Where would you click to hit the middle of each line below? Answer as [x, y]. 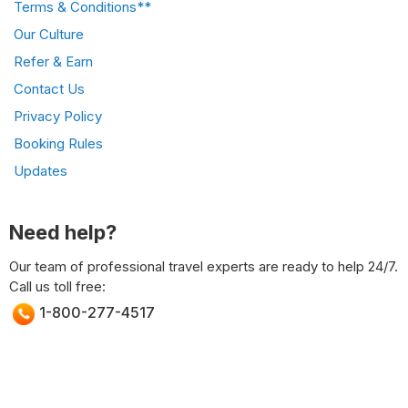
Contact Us [49, 88]
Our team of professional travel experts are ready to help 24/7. [204, 266]
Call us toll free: [57, 286]
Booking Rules [58, 143]
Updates [41, 170]
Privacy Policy [58, 116]
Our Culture [49, 34]
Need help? [63, 232]
